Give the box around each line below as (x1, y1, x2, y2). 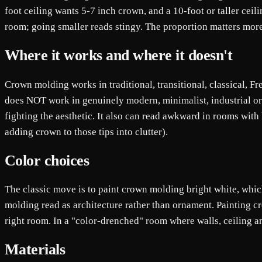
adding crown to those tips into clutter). (5, 126, 168, 137)
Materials (5, 241, 65, 258)
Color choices (5, 151, 89, 169)
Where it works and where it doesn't (5, 47, 233, 64)
